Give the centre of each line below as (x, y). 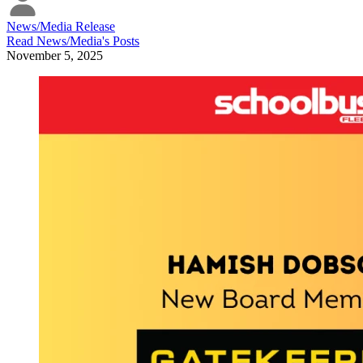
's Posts (121, 41)
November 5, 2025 (55, 56)
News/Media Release (61, 27)
